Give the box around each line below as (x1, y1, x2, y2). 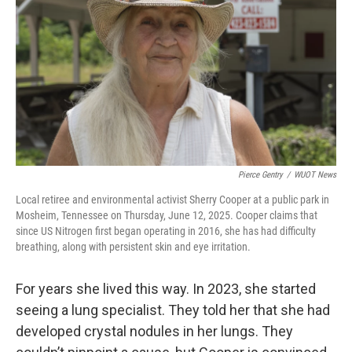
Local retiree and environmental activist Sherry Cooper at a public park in (16, 193, 329, 206)
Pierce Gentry (238, 170, 283, 180)
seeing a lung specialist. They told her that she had (16, 302, 330, 318)
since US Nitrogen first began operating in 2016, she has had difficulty (16, 225, 316, 237)
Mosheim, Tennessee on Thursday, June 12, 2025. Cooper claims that (16, 209, 317, 222)
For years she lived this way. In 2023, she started (16, 280, 316, 297)
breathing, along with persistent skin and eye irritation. (16, 240, 251, 253)
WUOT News (294, 170, 336, 180)
